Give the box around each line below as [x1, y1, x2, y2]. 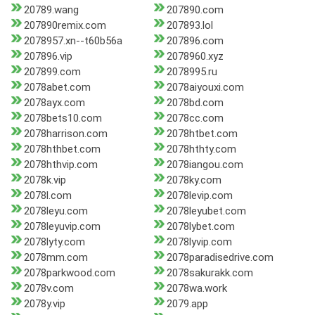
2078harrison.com [24, 127, 108, 141]
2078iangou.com [166, 158, 243, 172]
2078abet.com [24, 81, 91, 94]
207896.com [166, 34, 224, 48]
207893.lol [166, 19, 213, 32]
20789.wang [24, 4, 79, 17]
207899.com [24, 65, 81, 79]
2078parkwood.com [24, 266, 115, 280]
